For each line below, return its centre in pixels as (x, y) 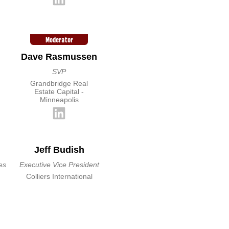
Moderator (59, 40)
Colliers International (59, 176)
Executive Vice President (59, 165)
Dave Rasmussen (59, 57)
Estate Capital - (59, 91)
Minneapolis (59, 100)
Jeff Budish (59, 150)
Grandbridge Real (59, 83)
